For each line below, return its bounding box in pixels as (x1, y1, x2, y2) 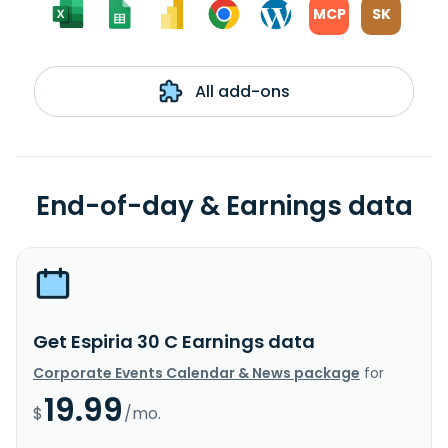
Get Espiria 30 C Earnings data (33, 328, 315, 354)
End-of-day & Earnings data (35, 187, 413, 224)
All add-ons (190, 79, 290, 103)
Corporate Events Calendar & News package (33, 362, 360, 383)
